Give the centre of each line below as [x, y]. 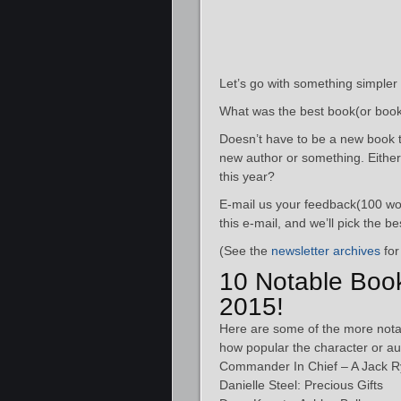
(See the [245, 251]
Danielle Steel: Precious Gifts [301, 385]
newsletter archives [326, 251]
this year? [247, 176]
